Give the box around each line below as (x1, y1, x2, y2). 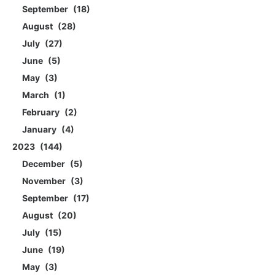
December (22, 158, 67, 169)
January (22, 124, 58, 135)
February (22, 107, 61, 118)
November (22, 176, 68, 187)
